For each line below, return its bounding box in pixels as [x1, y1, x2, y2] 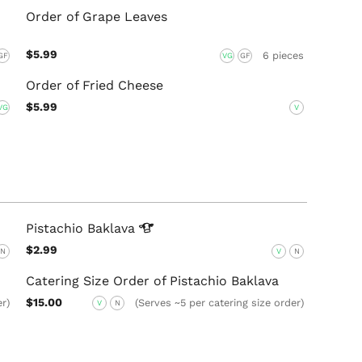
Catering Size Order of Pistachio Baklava [26, 272, 280, 288]
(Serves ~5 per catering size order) [134, 297, 304, 309]
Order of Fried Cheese [26, 77, 164, 93]
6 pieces [262, 48, 304, 61]
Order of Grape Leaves [26, 9, 168, 25]
